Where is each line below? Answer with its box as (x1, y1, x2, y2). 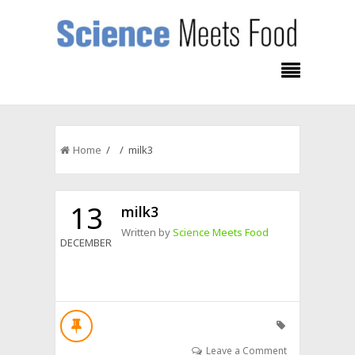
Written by (121, 224, 174, 239)
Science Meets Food (173, 224, 269, 239)
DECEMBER (60, 235, 113, 250)
